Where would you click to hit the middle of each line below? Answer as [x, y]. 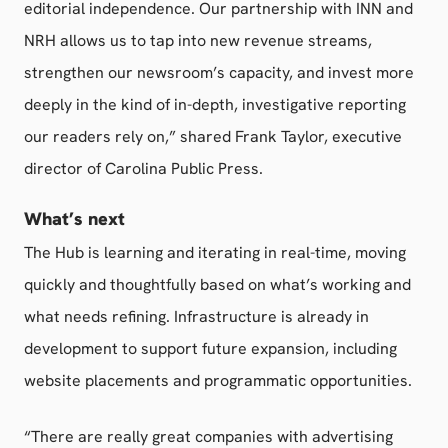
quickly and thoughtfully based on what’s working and [217, 284]
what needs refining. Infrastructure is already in [196, 316]
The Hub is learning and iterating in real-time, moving [215, 252]
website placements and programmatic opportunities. [220, 380]
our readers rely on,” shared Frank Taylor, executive [213, 136]
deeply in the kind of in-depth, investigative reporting [215, 104]
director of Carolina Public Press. [143, 168]
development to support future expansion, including [210, 348]
